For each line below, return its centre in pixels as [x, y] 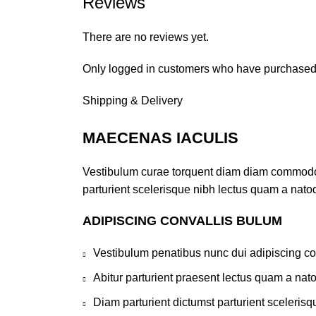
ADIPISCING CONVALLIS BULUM [182, 220]
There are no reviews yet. [146, 37]
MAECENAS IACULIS [160, 138]
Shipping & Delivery [133, 100]
